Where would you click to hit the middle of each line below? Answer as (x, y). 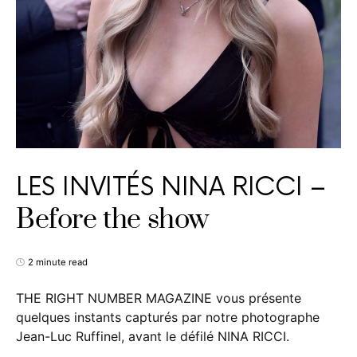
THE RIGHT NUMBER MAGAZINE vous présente (159, 298)
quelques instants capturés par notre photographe (168, 317)
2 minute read (58, 262)
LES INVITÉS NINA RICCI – (171, 188)
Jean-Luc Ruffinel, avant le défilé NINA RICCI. (153, 336)
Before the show (113, 220)
